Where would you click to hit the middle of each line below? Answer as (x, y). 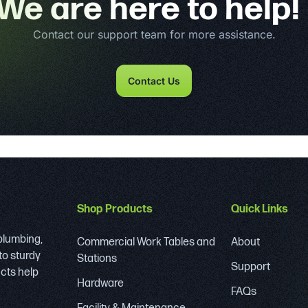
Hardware (100, 283)
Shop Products (115, 209)
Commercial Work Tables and (146, 242)
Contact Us (154, 80)
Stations (97, 258)
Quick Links (260, 209)
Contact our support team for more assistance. (154, 34)
